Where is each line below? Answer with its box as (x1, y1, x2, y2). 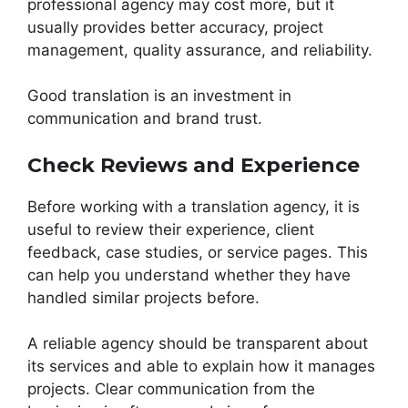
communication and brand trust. (27, 109, 262, 128)
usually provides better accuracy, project (27, 17, 323, 36)
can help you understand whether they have (27, 265, 351, 284)
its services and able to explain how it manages (27, 357, 375, 376)
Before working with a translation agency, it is (27, 197, 360, 216)
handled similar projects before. (27, 288, 260, 307)
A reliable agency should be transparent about (27, 334, 368, 353)
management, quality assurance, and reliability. (27, 40, 372, 59)
